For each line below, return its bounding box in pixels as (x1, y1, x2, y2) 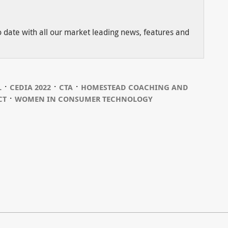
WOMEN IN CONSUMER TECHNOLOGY (14, 93, 153, 104)
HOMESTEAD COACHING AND (80, 81, 188, 93)
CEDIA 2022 (9, 81, 51, 93)
